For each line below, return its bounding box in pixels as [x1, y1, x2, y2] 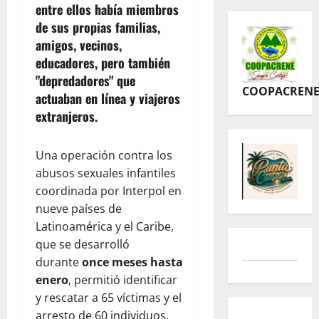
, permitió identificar [68, 272, 177, 288]
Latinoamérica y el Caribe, [36, 219, 174, 235]
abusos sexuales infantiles [36, 165, 176, 182]
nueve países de [36, 201, 122, 217]
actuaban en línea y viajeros [36, 89, 180, 108]
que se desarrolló [36, 236, 130, 253]
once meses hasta [82, 254, 183, 271]
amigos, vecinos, [36, 36, 122, 55]
